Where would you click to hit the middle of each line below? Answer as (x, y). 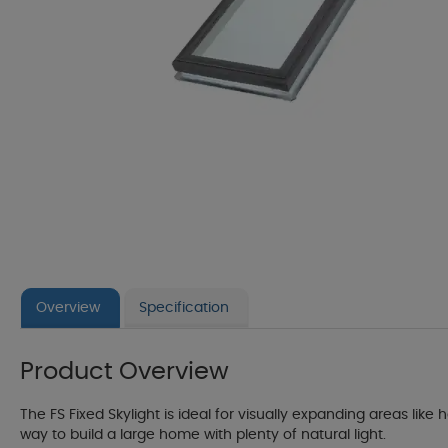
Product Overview (124, 372)
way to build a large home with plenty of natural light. (203, 435)
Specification (184, 308)
